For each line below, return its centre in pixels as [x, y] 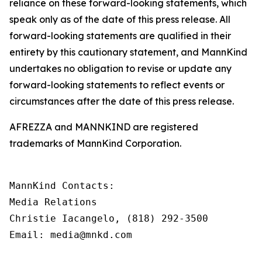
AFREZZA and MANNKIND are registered [104, 127]
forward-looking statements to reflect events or [117, 85]
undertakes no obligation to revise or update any [120, 68]
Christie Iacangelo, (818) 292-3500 [109, 218]
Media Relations [53, 202]
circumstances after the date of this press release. [122, 101]
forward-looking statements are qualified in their [120, 36]
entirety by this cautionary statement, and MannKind [128, 52]
